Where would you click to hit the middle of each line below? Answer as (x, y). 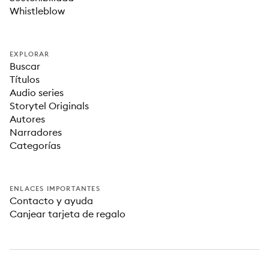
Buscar (25, 66)
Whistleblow (37, 11)
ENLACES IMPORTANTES (55, 189)
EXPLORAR (30, 54)
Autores (27, 119)
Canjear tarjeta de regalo (68, 214)
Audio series (37, 92)
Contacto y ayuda (51, 201)
